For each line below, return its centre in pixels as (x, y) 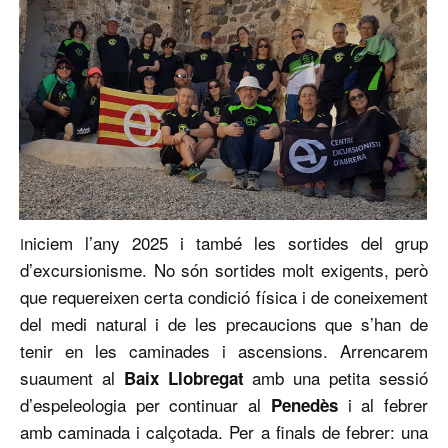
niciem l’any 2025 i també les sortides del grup (226, 243)
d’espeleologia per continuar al (145, 405)
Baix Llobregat (183, 378)
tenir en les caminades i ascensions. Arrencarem (224, 351)
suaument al (72, 378)
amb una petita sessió (336, 378)
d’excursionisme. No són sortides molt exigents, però (224, 270)
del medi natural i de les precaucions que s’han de (224, 324)
